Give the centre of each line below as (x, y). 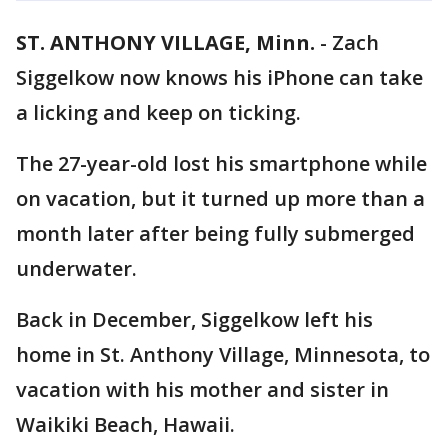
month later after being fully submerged (215, 233)
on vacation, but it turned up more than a (220, 198)
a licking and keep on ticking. (158, 112)
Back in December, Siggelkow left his (194, 319)
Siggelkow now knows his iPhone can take (219, 77)
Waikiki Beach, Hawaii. (125, 424)
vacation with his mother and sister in (202, 389)
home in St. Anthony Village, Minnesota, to (223, 354)
